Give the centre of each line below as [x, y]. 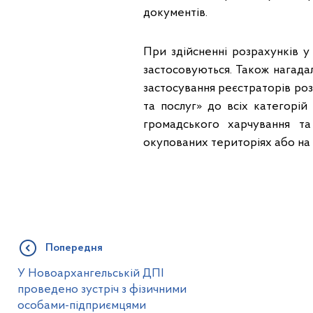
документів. [175, 13]
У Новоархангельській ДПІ [90, 274]
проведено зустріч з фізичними [102, 290]
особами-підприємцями [81, 306]
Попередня [74, 248]
